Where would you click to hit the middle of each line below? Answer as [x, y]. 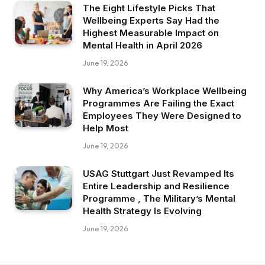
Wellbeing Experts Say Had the [151, 20]
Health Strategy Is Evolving [142, 211]
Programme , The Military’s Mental [159, 198]
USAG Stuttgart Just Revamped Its [159, 173]
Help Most [106, 128]
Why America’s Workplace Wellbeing [165, 91]
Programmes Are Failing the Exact [159, 103]
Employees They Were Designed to [162, 115]
